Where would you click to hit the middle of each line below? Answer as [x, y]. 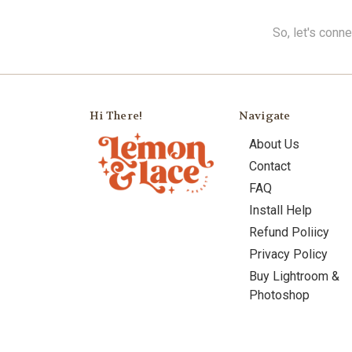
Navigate [264, 115]
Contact [270, 166]
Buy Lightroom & [294, 276]
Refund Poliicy [289, 232]
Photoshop [279, 295]
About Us [274, 144]
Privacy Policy [288, 254]
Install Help [280, 210]
